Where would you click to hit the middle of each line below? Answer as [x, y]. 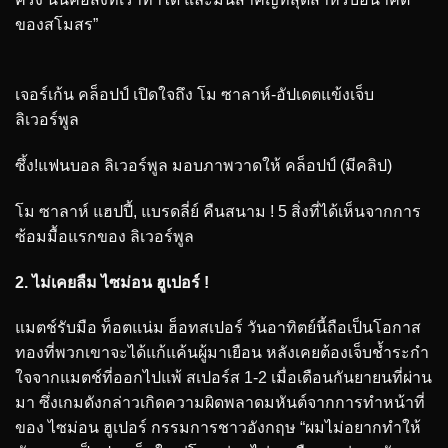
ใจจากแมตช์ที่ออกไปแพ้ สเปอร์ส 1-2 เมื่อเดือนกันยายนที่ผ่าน [223, 378]
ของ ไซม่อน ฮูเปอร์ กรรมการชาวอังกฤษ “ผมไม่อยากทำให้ [218, 428]
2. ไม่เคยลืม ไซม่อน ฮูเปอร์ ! [112, 282]
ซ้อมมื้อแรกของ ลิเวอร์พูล [104, 236]
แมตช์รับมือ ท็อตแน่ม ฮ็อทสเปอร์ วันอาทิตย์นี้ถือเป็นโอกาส [218, 328]
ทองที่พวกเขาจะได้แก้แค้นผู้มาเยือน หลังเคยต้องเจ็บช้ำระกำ [222, 353]
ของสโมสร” [56, 24]
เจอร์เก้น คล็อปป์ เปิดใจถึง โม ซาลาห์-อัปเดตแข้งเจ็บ [194, 95]
